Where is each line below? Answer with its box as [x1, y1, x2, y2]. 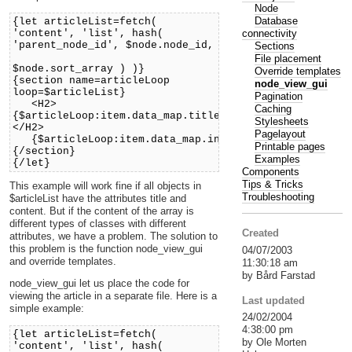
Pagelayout [254, 127, 306, 140]
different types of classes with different [9, 217, 186, 229]
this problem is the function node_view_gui [9, 242, 203, 255]
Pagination [254, 90, 302, 102]
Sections [254, 39, 295, 52]
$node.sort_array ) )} [13, 62, 145, 75]
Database [254, 14, 298, 27]
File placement [254, 52, 321, 64]
